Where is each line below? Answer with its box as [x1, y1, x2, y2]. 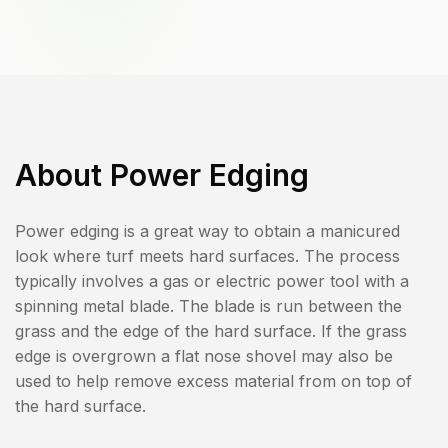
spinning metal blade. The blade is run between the [15, 296, 402, 317]
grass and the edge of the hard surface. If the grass [15, 321, 407, 342]
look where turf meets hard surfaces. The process [15, 246, 400, 267]
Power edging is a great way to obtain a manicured [15, 221, 400, 242]
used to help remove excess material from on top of [15, 371, 412, 392]
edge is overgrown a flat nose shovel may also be [15, 346, 393, 367]
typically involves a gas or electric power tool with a [15, 271, 409, 292]
